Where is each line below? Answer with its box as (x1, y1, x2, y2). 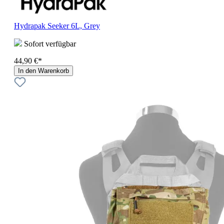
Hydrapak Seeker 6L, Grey (14, 21, 100, 30)
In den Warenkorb (18, 66, 69, 74)
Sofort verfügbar (22, 39, 76, 48)
